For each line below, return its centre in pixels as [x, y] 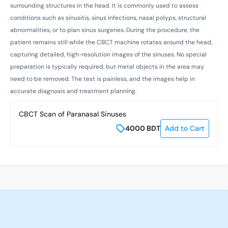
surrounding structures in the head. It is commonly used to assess [104, 5]
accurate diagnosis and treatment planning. [73, 91]
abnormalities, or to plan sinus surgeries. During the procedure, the [105, 30]
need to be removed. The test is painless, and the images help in [103, 79]
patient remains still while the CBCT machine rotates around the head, [111, 42]
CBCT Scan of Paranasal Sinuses [73, 114]
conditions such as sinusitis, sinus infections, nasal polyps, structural [108, 18]
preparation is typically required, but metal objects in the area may [107, 66]
